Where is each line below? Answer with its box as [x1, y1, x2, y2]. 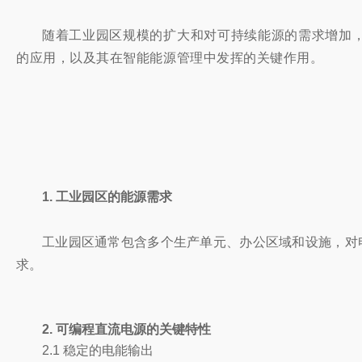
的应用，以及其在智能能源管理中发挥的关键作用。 [16, 51, 324, 65]
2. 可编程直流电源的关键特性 [42, 322, 211, 336]
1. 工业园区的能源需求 [42, 190, 172, 204]
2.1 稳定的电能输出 [42, 343, 154, 357]
